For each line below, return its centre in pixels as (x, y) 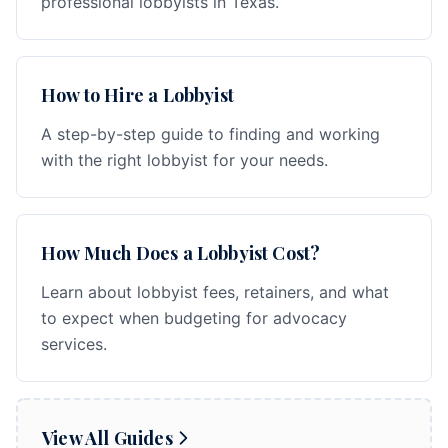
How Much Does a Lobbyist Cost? (181, 253)
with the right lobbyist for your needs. (184, 160)
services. (74, 344)
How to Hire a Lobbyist (137, 95)
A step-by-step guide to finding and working (210, 134)
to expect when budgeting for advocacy (194, 318)
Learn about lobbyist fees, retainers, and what (215, 292)
